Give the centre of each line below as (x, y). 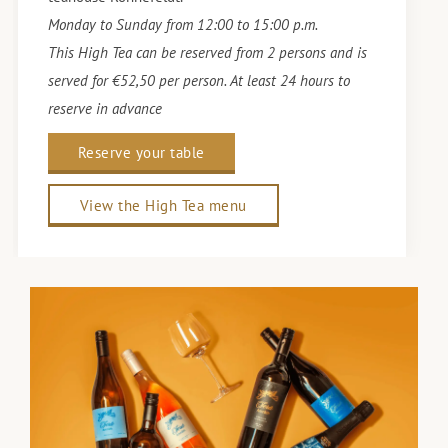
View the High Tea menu (163, 206)
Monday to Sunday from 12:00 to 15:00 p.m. (182, 25)
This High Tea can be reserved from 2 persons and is (207, 53)
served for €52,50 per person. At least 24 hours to (198, 81)
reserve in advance (104, 109)
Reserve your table (141, 153)
